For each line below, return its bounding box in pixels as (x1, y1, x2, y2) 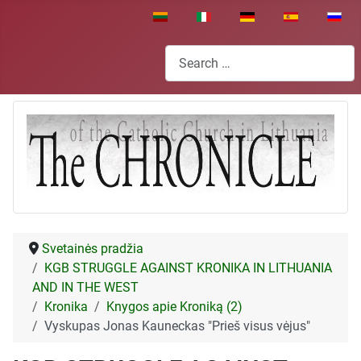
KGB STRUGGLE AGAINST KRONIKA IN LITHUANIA (44, 260, 332, 276)
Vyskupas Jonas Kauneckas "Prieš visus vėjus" (44, 318, 310, 334)
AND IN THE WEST (32, 280, 139, 296)
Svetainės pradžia (42, 241, 143, 257)
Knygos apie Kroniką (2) (106, 299, 243, 315)
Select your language (160, 7, 294, 23)
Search (164, 46, 204, 61)
